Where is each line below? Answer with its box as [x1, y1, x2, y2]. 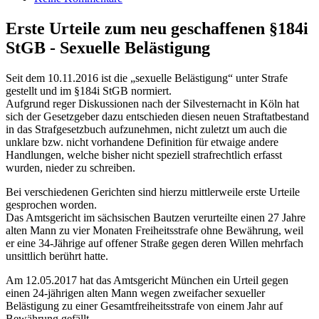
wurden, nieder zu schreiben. [6, 161, 135, 174]
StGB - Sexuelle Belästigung [6, 38, 214, 57]
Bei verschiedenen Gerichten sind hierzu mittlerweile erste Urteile [6, 185, 300, 198]
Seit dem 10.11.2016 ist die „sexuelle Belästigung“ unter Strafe [6, 71, 288, 84]
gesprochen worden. [6, 198, 97, 211]
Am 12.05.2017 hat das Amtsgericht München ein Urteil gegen [6, 273, 288, 286]
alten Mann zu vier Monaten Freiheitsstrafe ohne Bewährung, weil [6, 224, 303, 236]
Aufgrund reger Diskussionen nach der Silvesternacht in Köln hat [6, 97, 299, 110]
